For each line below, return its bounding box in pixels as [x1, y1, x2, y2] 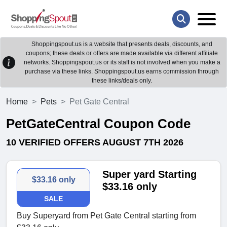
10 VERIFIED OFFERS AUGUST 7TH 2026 [6, 137, 183, 148]
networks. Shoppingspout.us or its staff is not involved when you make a [23, 59, 220, 66]
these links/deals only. [92, 77, 152, 85]
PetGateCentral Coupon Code [6, 116, 191, 132]
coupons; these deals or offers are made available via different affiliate [26, 50, 218, 57]
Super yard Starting [102, 169, 197, 180]
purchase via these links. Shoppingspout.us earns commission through [25, 68, 219, 75]
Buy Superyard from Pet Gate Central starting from [17, 211, 196, 220]
